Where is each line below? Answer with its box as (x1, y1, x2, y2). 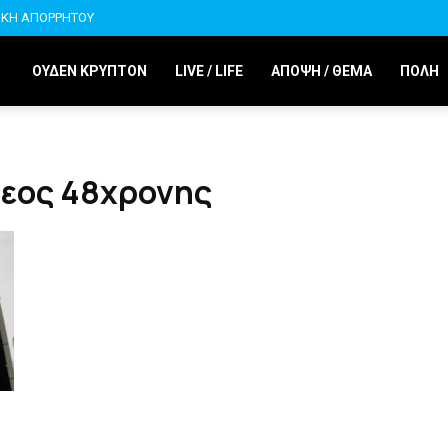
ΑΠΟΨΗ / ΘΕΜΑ (271, 63, 372, 79)
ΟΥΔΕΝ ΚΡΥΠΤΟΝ (32, 63, 147, 79)
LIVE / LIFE (175, 63, 243, 79)
